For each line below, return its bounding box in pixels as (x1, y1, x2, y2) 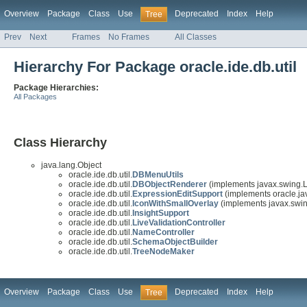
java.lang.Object (41, 160, 101, 171)
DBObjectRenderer (132, 180, 207, 190)
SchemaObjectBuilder (132, 237, 218, 247)
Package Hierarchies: (14, 83, 99, 93)
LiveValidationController (132, 218, 225, 228)
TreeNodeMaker (132, 247, 195, 257)
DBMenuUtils (132, 170, 184, 180)
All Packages (14, 93, 57, 101)
